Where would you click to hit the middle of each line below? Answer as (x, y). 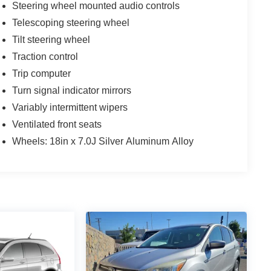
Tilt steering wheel (51, 39)
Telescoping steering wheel (71, 22)
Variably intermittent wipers (70, 107)
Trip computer (42, 73)
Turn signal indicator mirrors (72, 90)
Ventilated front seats (57, 124)
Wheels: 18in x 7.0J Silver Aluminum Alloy (103, 141)
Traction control (45, 56)
